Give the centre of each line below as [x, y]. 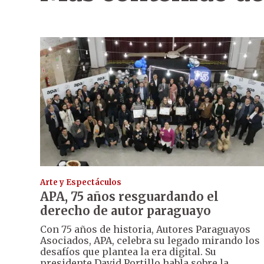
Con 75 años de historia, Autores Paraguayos [145, 230]
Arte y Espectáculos [81, 183]
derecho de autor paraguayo [126, 211]
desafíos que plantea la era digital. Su [128, 252]
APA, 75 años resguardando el [129, 197]
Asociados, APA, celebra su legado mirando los [150, 241]
